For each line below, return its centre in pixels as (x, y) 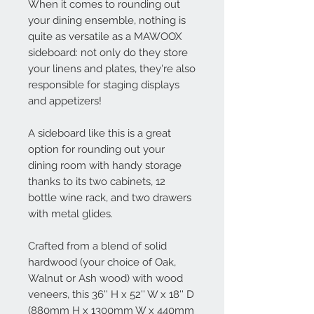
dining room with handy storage (105, 165)
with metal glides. (70, 213)
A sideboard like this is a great (100, 133)
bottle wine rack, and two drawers (110, 197)
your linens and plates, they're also (112, 68)
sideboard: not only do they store (108, 52)
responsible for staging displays (104, 84)
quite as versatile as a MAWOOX (105, 36)
